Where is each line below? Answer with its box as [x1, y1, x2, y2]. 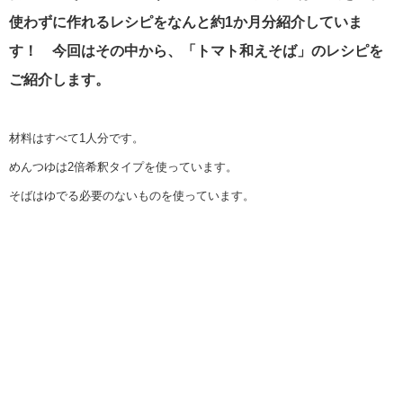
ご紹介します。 [9, 72, 110, 87]
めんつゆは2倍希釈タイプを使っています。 [9, 160, 237, 174]
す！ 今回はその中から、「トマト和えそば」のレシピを [9, 43, 383, 58]
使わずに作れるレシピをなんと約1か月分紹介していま [9, 14, 363, 30]
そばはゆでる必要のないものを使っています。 [9, 189, 255, 202]
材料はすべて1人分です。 [9, 131, 144, 145]
